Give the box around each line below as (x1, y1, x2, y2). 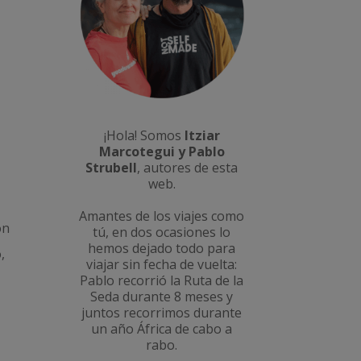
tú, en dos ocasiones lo (93, 223, 231, 242)
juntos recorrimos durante (81, 304, 243, 322)
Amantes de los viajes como (79, 207, 245, 226)
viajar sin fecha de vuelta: (86, 255, 238, 274)
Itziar (184, 127, 220, 145)
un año (91, 320, 138, 338)
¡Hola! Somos (103, 127, 185, 145)
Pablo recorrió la (80, 272, 185, 290)
